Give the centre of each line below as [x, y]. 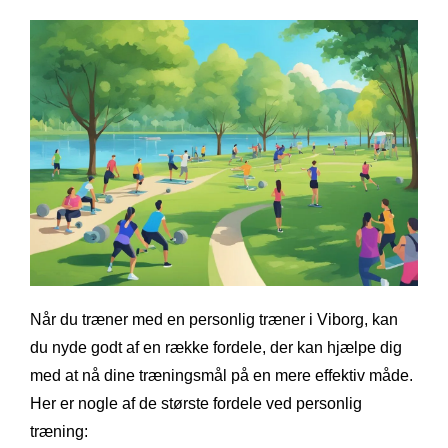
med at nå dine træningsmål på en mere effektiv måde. [221, 375]
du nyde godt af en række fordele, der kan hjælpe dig [216, 347]
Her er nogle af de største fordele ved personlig [196, 403]
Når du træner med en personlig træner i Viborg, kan [214, 319]
